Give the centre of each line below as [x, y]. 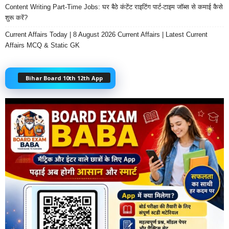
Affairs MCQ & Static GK [42, 45]
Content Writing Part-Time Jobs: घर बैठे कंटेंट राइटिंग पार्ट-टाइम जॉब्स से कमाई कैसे [114, 7]
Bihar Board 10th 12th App [64, 78]
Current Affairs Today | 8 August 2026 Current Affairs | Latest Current [106, 35]
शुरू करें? [16, 18]
